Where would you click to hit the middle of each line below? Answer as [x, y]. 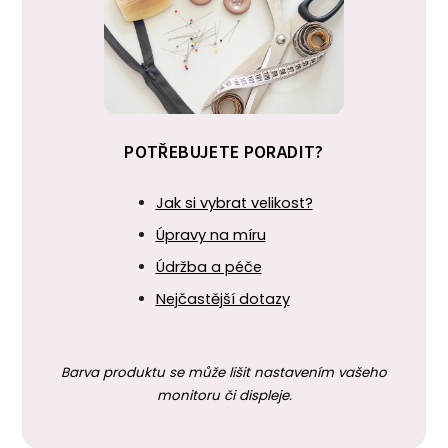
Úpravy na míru [210, 234]
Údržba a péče [208, 266]
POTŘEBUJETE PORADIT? [224, 152]
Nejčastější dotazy [222, 298]
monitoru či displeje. [224, 395]
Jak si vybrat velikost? [234, 202]
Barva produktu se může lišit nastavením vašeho [224, 372]
